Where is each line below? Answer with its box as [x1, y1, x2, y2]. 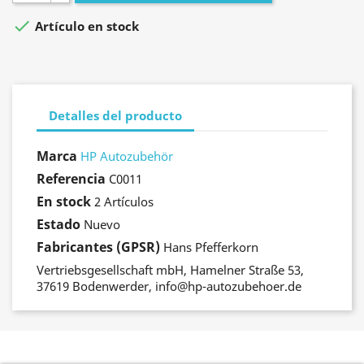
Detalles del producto [49, 106, 182, 123]
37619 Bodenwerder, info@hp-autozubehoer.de [37, 278, 301, 294]
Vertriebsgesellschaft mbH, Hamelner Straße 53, [37, 262, 304, 278]
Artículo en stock [32, 18, 139, 35]
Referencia [37, 170, 106, 188]
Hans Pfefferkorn [163, 239, 258, 255]
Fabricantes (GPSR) [37, 238, 160, 256]
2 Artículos [94, 193, 154, 210]
